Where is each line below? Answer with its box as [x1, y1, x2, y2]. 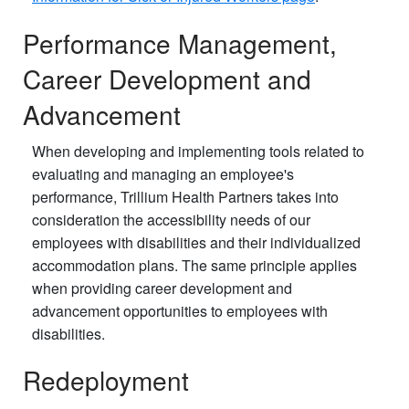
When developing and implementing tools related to [32, 140, 364, 162]
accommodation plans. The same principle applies [32, 254, 357, 276]
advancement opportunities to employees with [32, 299, 328, 321]
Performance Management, [23, 24, 337, 61]
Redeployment [23, 361, 189, 398]
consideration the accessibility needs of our [32, 208, 310, 230]
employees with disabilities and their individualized [32, 231, 361, 253]
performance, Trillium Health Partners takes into [32, 185, 339, 207]
